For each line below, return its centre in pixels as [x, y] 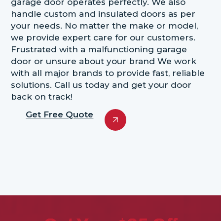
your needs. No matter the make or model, [105, 25]
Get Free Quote [60, 114]
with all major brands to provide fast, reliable [108, 73]
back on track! [42, 96]
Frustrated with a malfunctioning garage [99, 49]
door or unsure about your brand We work [104, 61]
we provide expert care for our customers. [103, 37]
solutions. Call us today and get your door [101, 85]
